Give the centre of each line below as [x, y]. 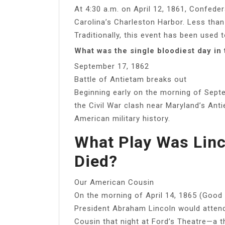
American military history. [122, 118]
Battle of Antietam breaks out [131, 79]
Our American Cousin [114, 182]
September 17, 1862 [112, 66]
